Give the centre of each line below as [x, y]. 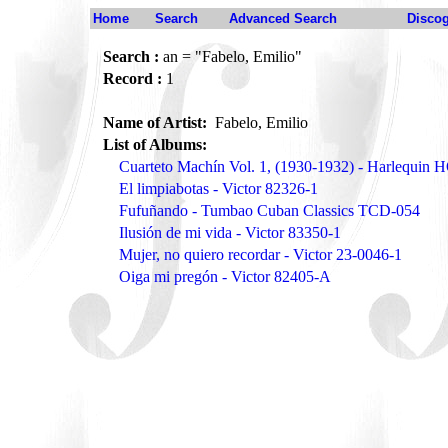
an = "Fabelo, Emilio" [230, 56]
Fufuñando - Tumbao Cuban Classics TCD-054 [269, 210]
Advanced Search [283, 18]
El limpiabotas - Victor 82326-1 [218, 188]
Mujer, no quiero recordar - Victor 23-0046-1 [260, 254]
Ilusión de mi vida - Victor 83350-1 [230, 232]
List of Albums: [155, 144]
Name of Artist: [157, 122]
